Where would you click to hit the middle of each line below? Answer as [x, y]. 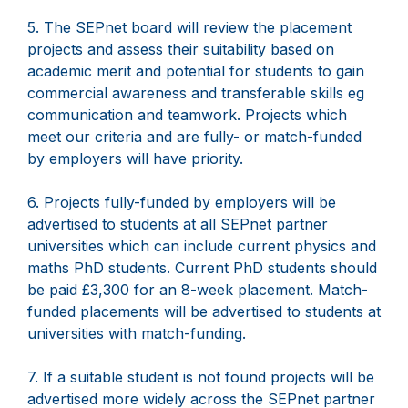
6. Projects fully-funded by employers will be [182, 203]
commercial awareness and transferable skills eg [196, 93]
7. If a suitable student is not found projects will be [201, 377]
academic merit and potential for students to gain [196, 71]
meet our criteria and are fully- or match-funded [194, 137]
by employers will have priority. [135, 159]
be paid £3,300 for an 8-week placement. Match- [198, 290]
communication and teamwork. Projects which [187, 115]
